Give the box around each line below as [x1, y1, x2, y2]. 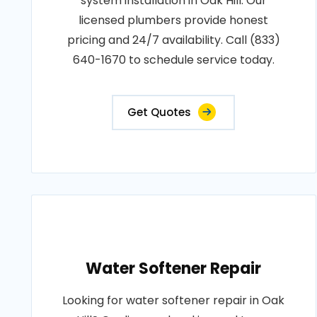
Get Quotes [127, 105, 192, 120]
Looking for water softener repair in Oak [62, 292, 285, 309]
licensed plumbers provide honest [79, 12, 269, 28]
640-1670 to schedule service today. [72, 52, 275, 68]
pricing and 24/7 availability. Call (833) [67, 32, 280, 48]
